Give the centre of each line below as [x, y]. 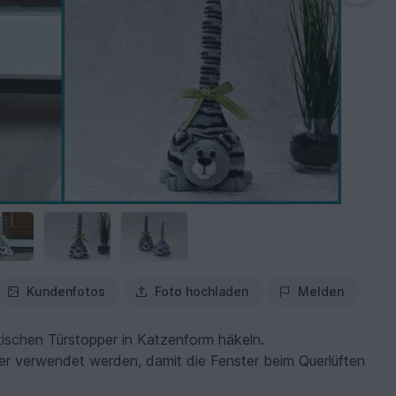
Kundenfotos [66, 292]
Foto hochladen [202, 292]
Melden [321, 292]
